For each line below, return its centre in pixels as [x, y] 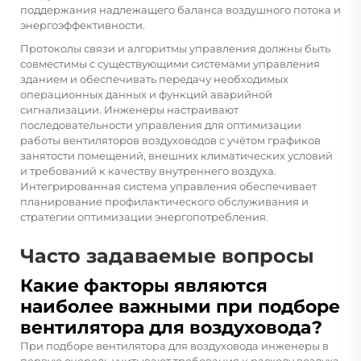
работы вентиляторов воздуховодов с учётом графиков [170, 140]
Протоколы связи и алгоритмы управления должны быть [175, 48]
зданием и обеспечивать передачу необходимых [154, 79]
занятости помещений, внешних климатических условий [176, 155]
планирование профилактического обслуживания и [164, 201]
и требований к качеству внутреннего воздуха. [148, 170]
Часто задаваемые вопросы [167, 255]
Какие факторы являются [144, 285]
